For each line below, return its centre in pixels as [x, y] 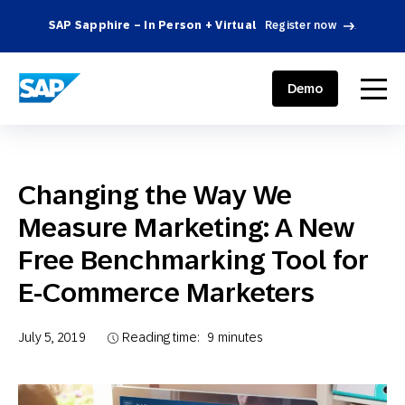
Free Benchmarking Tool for [194, 260]
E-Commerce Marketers [167, 292]
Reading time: [161, 337]
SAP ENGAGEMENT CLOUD [96, 83]
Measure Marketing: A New [187, 227]
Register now [301, 25]
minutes [240, 337]
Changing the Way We [155, 195]
